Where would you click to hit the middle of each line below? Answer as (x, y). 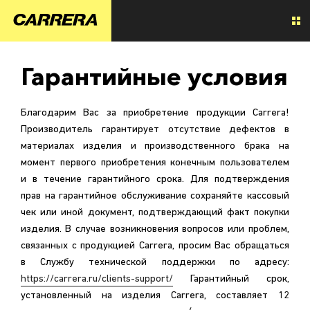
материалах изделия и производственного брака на (155, 146)
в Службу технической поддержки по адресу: (155, 263)
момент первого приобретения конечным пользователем (155, 163)
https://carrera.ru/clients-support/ (97, 279)
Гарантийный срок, (182, 279)
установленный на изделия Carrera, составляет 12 (155, 296)
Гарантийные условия (154, 76)
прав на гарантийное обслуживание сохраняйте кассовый (155, 196)
